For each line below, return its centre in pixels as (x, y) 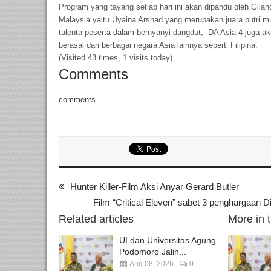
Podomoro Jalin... (153, 252)
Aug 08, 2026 (151, 264)
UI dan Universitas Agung (168, 240)
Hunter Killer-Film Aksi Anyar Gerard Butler (155, 187)
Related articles (96, 219)
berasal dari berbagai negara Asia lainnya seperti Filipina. (158, 45)
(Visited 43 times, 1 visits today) (116, 58)
